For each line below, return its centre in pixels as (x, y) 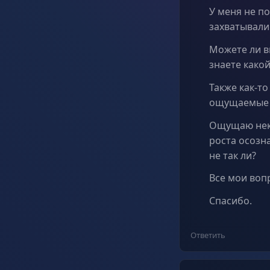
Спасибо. (231, 201)
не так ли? (233, 155)
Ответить (208, 235)
